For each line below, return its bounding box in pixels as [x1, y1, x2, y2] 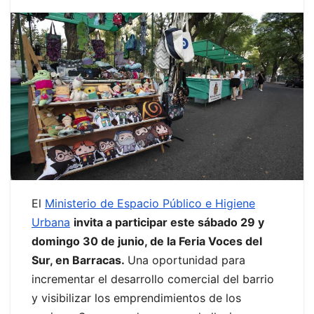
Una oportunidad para [128, 253, 245, 268]
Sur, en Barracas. [32, 253, 128, 268]
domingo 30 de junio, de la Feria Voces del [32, 234, 262, 249]
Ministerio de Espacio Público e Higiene [45, 196, 255, 211]
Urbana [32, 215, 70, 230]
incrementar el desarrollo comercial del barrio [32, 272, 274, 287]
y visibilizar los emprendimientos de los [32, 291, 241, 306]
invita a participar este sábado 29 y [74, 215, 264, 230]
